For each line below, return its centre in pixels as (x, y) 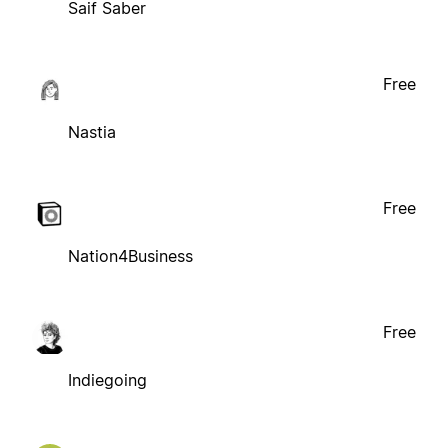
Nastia (92, 132)
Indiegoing (107, 380)
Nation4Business (130, 256)
